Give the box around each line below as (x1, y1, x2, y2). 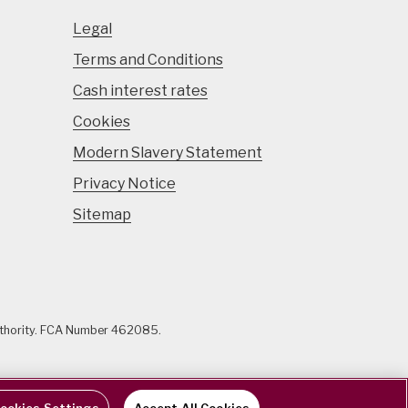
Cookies (73, 113, 130, 130)
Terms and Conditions (73, 51, 223, 68)
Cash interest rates (73, 82, 208, 99)
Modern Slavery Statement (73, 144, 262, 161)
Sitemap (73, 206, 131, 223)
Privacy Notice (73, 175, 176, 192)
